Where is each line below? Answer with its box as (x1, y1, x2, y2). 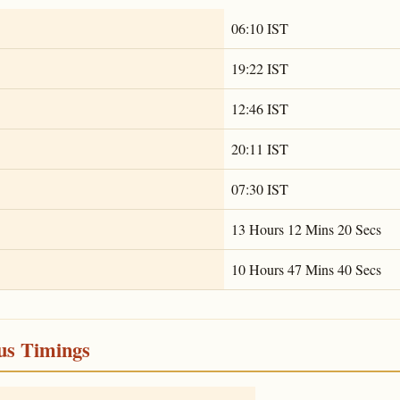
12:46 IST (231, 98, 288, 118)
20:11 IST (231, 138, 288, 158)
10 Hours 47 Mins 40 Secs (231, 259, 381, 279)
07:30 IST (231, 179, 288, 198)
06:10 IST (231, 18, 288, 37)
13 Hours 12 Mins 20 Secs (231, 219, 381, 238)
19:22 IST (231, 58, 288, 78)
